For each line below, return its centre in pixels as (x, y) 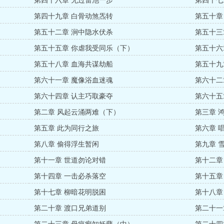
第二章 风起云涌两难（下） (77, 112)
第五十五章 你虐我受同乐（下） (84, 48)
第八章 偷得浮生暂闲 (67, 144)
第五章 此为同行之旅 (67, 128)
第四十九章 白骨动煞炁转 (74, 16)
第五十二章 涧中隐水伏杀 (74, 32)
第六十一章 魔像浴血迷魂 (74, 80)
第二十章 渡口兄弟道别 (70, 208)
